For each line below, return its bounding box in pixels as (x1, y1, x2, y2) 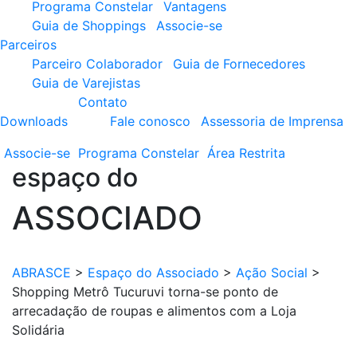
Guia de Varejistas (32, 75, 140, 91)
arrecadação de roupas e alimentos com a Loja (12, 303, 296, 319)
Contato (78, 94, 127, 110)
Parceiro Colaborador (32, 56, 163, 72)
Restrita (239, 145, 285, 161)
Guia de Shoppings (32, 18, 146, 33)
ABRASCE (12, 265, 71, 280)
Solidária (12, 322, 65, 338)
